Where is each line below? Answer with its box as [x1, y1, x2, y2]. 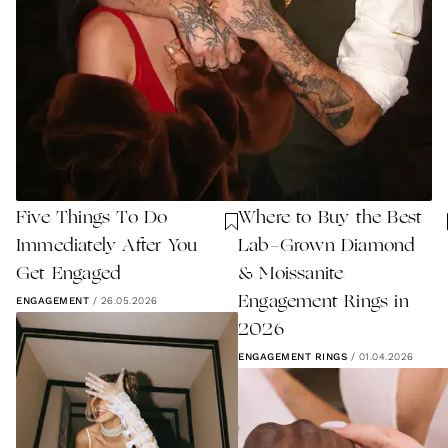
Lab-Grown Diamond [238, 237, 416, 257]
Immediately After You [16, 237, 198, 257]
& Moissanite [238, 265, 344, 285]
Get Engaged [16, 265, 122, 285]
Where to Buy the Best [238, 209, 423, 229]
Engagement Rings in [238, 293, 409, 313]
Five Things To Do [16, 209, 168, 229]
